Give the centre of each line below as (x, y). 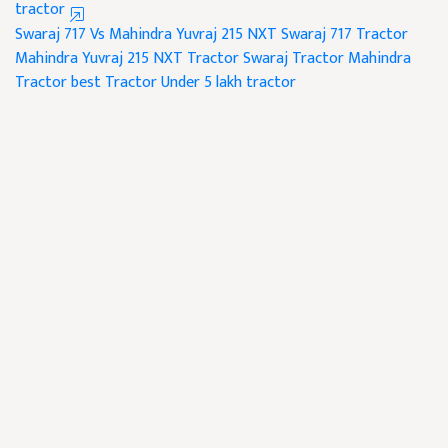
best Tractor (114, 83)
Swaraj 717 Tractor (344, 35)
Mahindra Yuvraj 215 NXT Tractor (127, 59)
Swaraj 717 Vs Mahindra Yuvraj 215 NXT (146, 35)
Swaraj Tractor (293, 59)
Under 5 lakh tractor (228, 83)
